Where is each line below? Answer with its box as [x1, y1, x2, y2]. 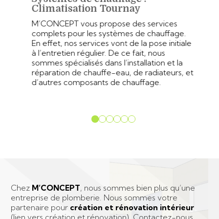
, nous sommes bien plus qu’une [80, 182, 196, 193]
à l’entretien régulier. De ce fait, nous [28, 48, 162, 58]
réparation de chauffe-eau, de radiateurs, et [28, 67, 191, 77]
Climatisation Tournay [28, 3, 138, 14]
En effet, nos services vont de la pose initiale [28, 38, 189, 48]
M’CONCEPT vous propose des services [28, 19, 175, 28]
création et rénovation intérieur [70, 202, 195, 212]
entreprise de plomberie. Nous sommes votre [11, 192, 178, 202]
